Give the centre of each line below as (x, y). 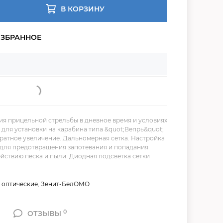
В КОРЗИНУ (83, 9)
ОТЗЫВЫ (46, 213)
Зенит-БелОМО (65, 184)
